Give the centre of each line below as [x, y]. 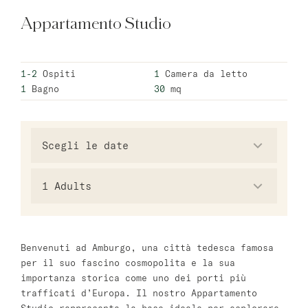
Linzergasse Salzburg [69, 205]
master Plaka [47, 122]
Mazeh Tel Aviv [52, 267]
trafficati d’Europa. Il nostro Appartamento [139, 293]
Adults [70, 186]
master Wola [44, 60]
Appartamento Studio [96, 24]
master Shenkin [52, 287]
